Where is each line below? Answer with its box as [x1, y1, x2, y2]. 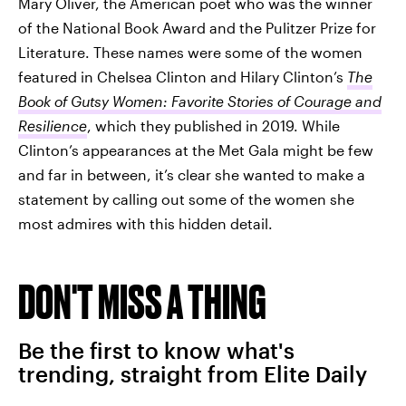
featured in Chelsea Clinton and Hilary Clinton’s [18, 68, 343, 86]
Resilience [18, 117, 87, 135]
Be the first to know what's [18, 337, 295, 364]
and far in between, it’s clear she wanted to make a [18, 166, 365, 184]
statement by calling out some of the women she [18, 190, 354, 208]
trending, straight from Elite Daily [18, 361, 367, 388]
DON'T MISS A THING [18, 275, 266, 329]
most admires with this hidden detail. [18, 215, 273, 233]
